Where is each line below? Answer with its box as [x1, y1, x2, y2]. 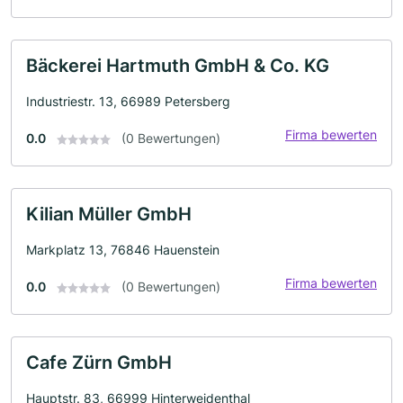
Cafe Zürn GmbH [26, 352, 172, 373]
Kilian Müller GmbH [26, 203, 192, 225]
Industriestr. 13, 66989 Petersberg [26, 94, 230, 109]
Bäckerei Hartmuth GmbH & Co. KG [26, 55, 329, 76]
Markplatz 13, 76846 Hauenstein [26, 242, 219, 257]
